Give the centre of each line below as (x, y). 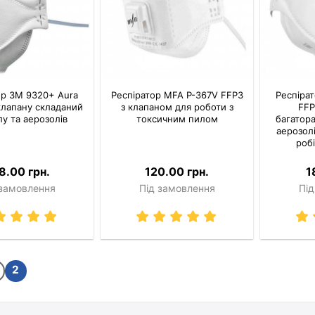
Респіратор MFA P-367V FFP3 (177, 95)
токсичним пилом (177, 118)
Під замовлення (177, 188)
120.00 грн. (177, 171)
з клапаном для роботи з (177, 107)
